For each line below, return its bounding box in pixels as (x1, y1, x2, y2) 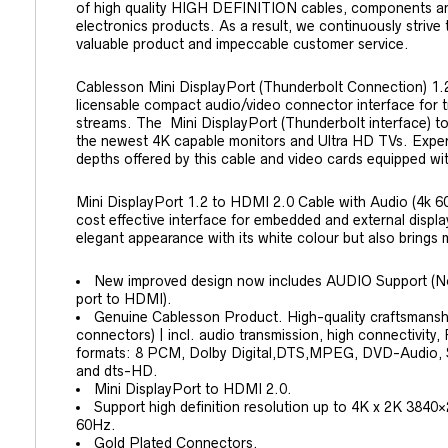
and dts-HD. (76, 363, 158, 380)
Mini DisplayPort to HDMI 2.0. (94, 381, 292, 398)
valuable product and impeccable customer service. (76, 36, 413, 53)
